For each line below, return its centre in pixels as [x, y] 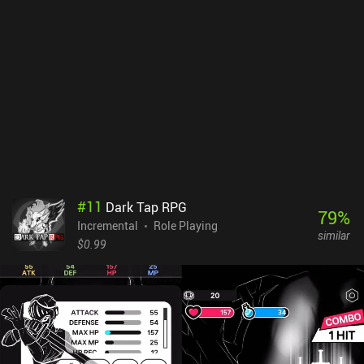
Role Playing [186, 225]
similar [334, 236]
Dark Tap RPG [146, 207]
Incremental [108, 225]
